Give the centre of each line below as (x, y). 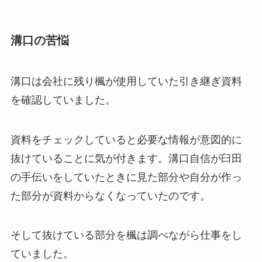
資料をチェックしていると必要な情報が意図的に (126, 139)
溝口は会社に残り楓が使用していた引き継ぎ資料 (126, 81)
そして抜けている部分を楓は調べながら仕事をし (126, 235)
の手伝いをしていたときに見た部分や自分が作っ (126, 177)
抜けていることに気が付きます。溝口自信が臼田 (126, 158)
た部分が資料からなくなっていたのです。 (110, 196)
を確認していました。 (63, 100)
